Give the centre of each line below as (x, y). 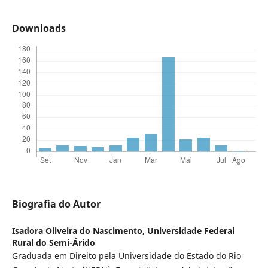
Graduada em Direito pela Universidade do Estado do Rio (126, 256)
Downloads (39, 28)
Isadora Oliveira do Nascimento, (79, 231)
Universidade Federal (191, 231)
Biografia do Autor (56, 204)
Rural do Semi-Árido (53, 243)
